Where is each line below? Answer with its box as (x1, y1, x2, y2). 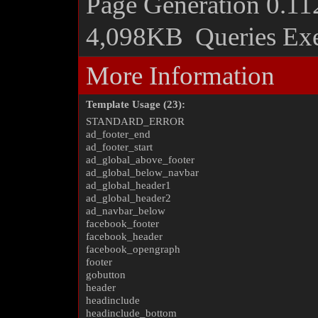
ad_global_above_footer (86, 154, 194, 165)
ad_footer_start (86, 141, 153, 153)
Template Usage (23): (86, 99, 185, 110)
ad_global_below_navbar (86, 167, 199, 178)
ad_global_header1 (86, 180, 171, 191)
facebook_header (86, 231, 163, 242)
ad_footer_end (86, 128, 150, 140)
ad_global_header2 (86, 192, 171, 204)
